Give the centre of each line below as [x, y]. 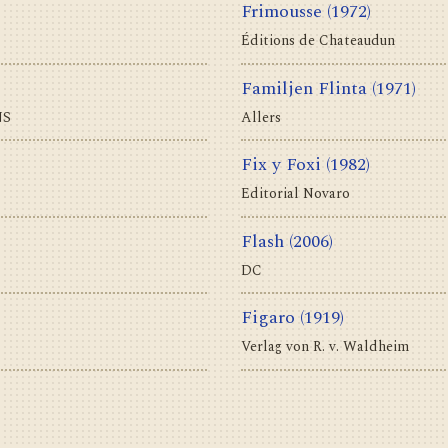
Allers [261, 117]
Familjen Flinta [304, 88]
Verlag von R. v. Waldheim [325, 347]
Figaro [268, 318]
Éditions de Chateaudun [318, 41]
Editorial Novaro [295, 194]
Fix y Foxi [281, 165]
